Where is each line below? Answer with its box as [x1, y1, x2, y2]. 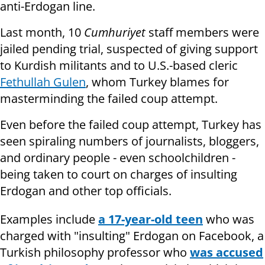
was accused [190, 244, 263, 261]
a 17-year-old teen [98, 211, 203, 228]
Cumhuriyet [84, 24, 146, 41]
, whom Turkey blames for [86, 74, 229, 91]
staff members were [146, 24, 259, 41]
